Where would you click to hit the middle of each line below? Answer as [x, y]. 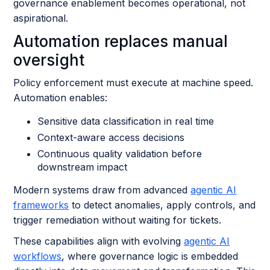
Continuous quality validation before [120, 154]
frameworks [41, 205]
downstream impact [83, 167]
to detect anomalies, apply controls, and [162, 205]
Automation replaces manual [121, 41]
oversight [49, 60]
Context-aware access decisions [111, 137]
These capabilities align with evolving [99, 241]
